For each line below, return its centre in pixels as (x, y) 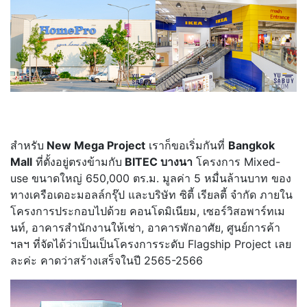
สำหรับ (27, 146)
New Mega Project (95, 146)
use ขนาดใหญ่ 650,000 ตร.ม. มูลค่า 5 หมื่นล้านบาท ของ (151, 179)
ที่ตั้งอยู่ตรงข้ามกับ (77, 162)
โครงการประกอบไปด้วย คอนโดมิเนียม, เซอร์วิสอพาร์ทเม (148, 211)
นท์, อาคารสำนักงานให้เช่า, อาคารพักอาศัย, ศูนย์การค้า (145, 228)
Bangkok (251, 146)
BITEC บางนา (157, 162)
